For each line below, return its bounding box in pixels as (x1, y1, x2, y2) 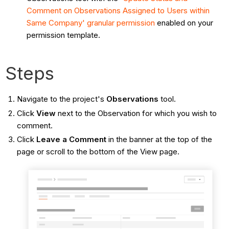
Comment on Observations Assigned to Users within (27, 5, 210, 15)
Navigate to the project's (16, 94, 106, 104)
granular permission (87, 17, 155, 28)
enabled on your (155, 17, 214, 28)
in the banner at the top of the (106, 134, 212, 145)
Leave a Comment (36, 134, 106, 145)
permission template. (27, 30, 101, 40)
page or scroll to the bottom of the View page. (16, 147, 179, 157)
